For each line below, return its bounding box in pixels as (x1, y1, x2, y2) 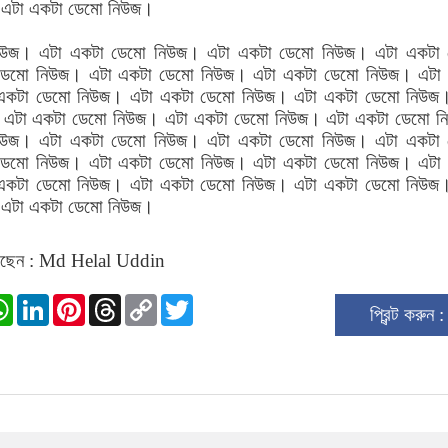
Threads (121, 290, 182, 312)
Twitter (193, 290, 247, 312)
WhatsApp (13, 290, 95, 312)
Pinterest (85, 290, 150, 312)
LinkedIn (49, 290, 120, 312)
